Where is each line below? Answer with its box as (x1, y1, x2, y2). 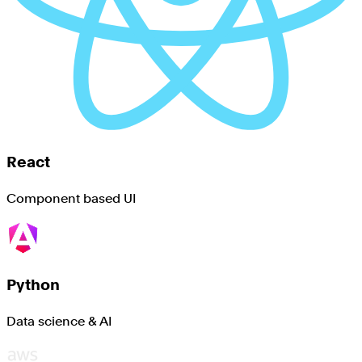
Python (6, 276, 60, 295)
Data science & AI (6, 313, 112, 329)
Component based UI (6, 190, 137, 206)
